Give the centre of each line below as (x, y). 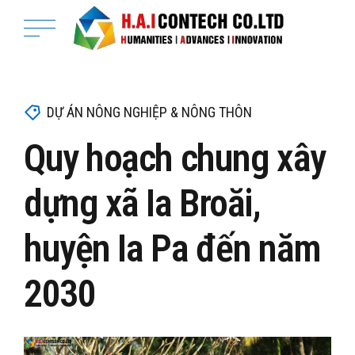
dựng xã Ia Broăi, (142, 203)
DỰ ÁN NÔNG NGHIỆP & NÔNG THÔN (149, 112)
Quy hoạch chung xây (175, 158)
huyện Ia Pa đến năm (172, 248)
